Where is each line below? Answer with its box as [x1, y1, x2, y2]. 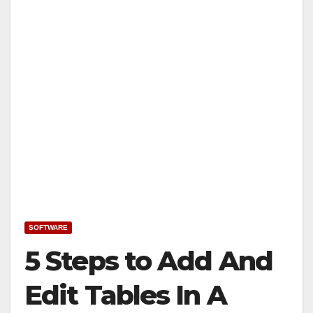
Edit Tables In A [24, 279, 226, 312]
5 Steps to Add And [24, 245, 272, 277]
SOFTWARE [29, 224, 68, 231]
